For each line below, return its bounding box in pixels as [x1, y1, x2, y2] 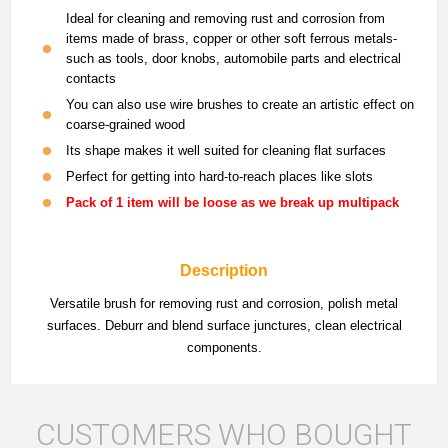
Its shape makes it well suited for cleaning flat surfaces [66, 142, 386, 158]
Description [180, 261, 268, 279]
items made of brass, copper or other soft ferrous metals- [66, 30, 397, 46]
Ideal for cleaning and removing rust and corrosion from [66, 10, 385, 26]
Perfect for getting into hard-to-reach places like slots [66, 168, 373, 184]
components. [186, 339, 262, 355]
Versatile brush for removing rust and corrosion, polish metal [50, 295, 398, 311]
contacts [66, 70, 116, 86]
